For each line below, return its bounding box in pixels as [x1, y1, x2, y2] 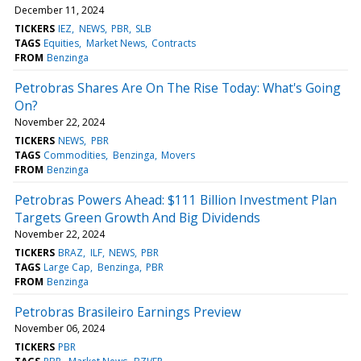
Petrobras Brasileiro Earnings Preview [15, 302, 241, 321]
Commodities [44, 147, 106, 162]
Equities [44, 35, 80, 50]
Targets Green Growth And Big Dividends [15, 208, 260, 226]
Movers [160, 147, 195, 162]
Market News [85, 35, 145, 50]
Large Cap [44, 259, 91, 274]
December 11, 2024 [15, 2, 104, 17]
